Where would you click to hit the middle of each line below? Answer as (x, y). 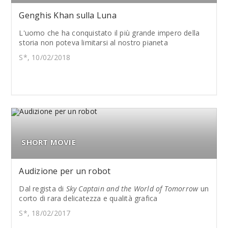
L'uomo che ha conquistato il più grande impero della (109, 33)
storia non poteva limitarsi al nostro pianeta (93, 43)
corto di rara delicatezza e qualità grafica (88, 198)
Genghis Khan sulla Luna (68, 16)
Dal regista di (42, 189)
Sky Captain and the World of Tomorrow (132, 189)
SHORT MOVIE (49, 142)
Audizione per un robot (65, 171)
